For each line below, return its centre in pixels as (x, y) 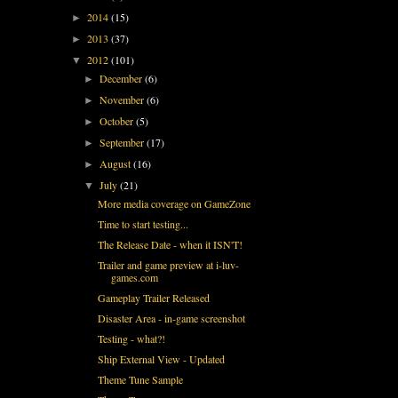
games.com (134, 277)
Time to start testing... (143, 223)
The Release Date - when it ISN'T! (170, 244)
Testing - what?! (131, 338)
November (123, 99)
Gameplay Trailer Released (153, 297)
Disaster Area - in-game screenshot (171, 318)
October (118, 120)
